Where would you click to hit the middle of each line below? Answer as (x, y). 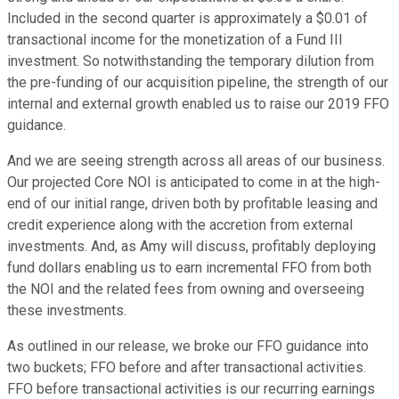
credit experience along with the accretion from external (180, 225)
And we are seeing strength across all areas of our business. (196, 161)
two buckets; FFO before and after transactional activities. (187, 368)
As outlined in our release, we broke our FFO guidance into (188, 346)
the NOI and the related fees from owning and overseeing (186, 289)
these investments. (67, 311)
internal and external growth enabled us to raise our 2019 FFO (198, 104)
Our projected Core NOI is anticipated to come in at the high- (194, 183)
